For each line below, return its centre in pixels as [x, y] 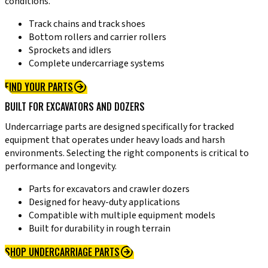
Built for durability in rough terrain [100, 229]
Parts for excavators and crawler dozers [109, 189]
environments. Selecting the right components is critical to [127, 153]
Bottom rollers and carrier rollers [98, 37]
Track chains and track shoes [87, 24]
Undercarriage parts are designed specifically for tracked [119, 127]
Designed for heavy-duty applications [104, 202]
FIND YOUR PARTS [39, 86]
